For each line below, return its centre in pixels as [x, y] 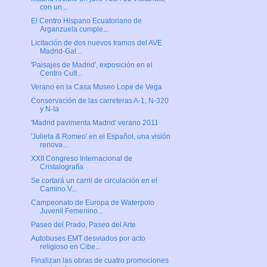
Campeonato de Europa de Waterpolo [92, 203]
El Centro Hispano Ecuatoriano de [86, 21]
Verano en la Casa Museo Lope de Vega [96, 87]
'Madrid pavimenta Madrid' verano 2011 [94, 123]
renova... [54, 145]
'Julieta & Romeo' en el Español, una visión [100, 137]
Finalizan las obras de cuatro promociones [100, 261]
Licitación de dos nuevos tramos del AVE [96, 43]
